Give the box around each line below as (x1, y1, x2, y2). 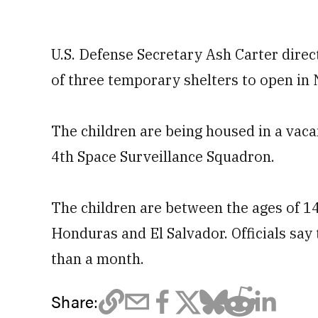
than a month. (51, 249, 144, 268)
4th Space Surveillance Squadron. (51, 147, 275, 166)
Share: (51, 290, 99, 313)
